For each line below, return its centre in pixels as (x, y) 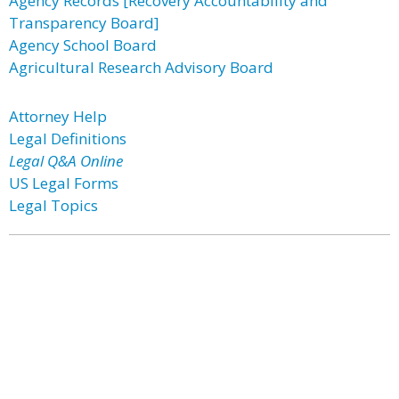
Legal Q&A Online (66, 161)
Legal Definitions (68, 138)
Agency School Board (83, 45)
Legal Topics (53, 205)
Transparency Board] (84, 23)
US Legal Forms (64, 183)
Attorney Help (58, 116)
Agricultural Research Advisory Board (141, 67)
